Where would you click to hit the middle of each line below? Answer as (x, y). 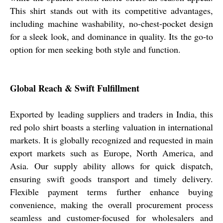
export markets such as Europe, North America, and (111, 153)
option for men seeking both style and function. (95, 49)
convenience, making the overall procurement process (111, 204)
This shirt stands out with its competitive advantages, (111, 10)
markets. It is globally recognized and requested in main (111, 140)
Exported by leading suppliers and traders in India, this (111, 114)
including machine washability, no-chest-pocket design (111, 23)
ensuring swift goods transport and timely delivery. (111, 178)
